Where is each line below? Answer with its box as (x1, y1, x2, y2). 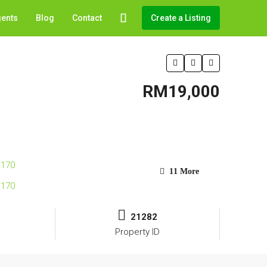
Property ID (115, 226, 160, 238)
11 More (167, 167, 199, 176)
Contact (72, 13, 102, 23)
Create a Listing (151, 13, 211, 23)
